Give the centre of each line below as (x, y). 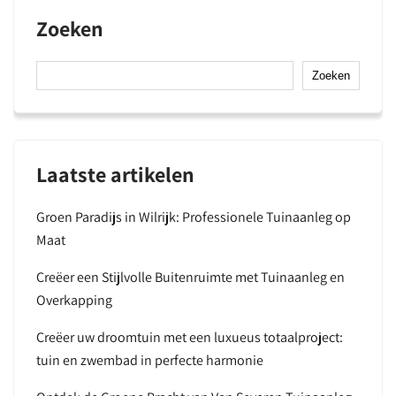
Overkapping (74, 300)
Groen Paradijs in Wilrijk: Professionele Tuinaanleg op (194, 217)
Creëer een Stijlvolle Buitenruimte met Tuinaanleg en (190, 277)
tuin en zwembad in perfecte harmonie (150, 360)
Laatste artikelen (115, 174)
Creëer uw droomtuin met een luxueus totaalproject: (190, 337)
